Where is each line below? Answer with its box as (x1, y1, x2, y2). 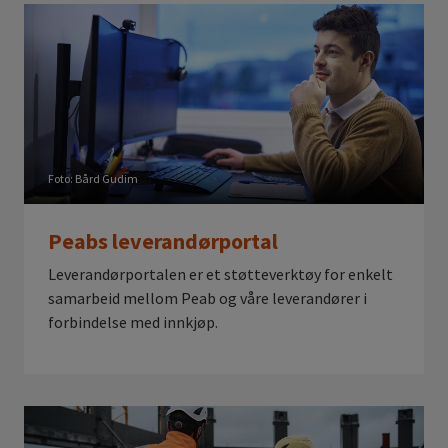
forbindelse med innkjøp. (48, 312, 218, 332)
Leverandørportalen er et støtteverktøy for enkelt (48, 264, 393, 284)
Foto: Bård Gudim (48, 171, 138, 186)
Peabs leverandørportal (48, 227, 278, 255)
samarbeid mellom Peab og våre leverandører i (48, 288, 367, 308)
